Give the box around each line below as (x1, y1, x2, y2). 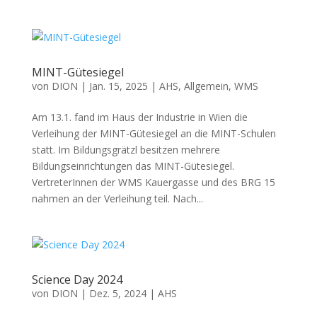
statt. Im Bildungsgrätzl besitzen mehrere (31, 143, 220, 156)
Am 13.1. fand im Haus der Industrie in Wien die (31, 110, 248, 124)
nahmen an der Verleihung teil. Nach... (31, 192, 203, 205)
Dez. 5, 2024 (88, 287, 146, 300)
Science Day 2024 (31, 272, 122, 287)
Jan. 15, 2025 (88, 79, 148, 93)
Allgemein (183, 79, 229, 93)
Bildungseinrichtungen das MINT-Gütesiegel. (31, 159, 234, 173)
